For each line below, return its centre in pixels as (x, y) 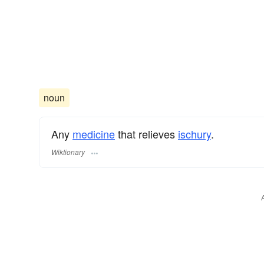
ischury (194, 134)
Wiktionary (68, 151)
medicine (94, 134)
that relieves (146, 134)
